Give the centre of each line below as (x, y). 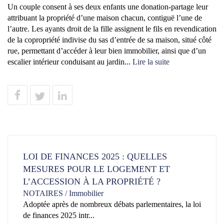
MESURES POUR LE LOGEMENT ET (96, 169)
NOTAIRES (43, 193)
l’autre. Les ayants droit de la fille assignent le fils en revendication (112, 29)
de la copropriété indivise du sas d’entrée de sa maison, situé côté (109, 40)
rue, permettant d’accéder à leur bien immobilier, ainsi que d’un (107, 51)
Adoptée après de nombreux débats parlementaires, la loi (112, 204)
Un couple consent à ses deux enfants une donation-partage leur (108, 7)
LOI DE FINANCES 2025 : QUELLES (95, 157)
